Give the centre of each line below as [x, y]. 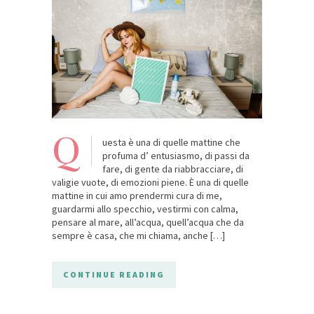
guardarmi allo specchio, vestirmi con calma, [145, 209]
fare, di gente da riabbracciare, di [173, 169]
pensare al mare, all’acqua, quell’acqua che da [148, 222]
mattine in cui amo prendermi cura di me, [137, 195]
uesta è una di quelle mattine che [171, 142]
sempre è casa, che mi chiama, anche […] [138, 235]
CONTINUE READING [114, 274]
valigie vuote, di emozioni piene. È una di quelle [150, 182]
